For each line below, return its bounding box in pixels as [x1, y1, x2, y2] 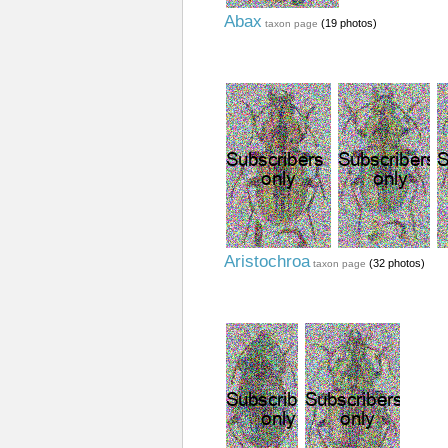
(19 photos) [317, 17, 377, 29]
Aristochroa [223, 252, 310, 271]
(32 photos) [365, 257, 425, 269]
